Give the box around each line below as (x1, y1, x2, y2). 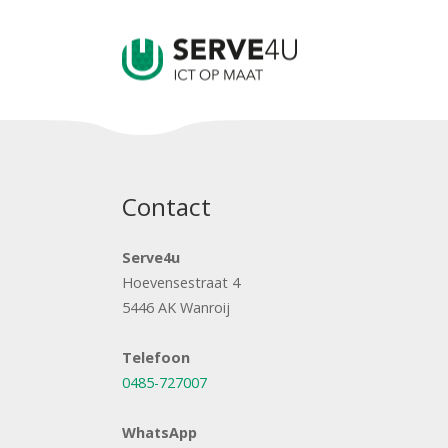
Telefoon (122, 348, 190, 368)
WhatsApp (122, 423, 197, 443)
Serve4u (122, 248, 180, 268)
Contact (122, 189, 211, 223)
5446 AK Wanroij (122, 298, 230, 318)
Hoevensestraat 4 (122, 273, 240, 293)
